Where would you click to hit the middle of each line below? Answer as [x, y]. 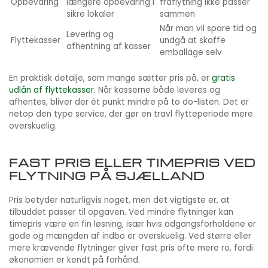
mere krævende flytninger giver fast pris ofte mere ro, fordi [131, 248]
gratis [223, 78]
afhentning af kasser [109, 47]
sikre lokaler [90, 14]
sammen [177, 14]
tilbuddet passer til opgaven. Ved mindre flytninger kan [121, 212]
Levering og [90, 35]
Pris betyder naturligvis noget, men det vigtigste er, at [119, 200]
